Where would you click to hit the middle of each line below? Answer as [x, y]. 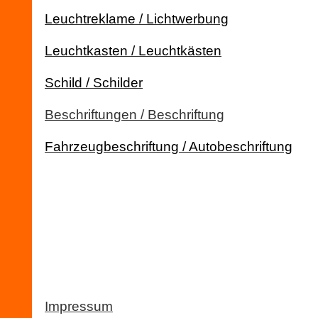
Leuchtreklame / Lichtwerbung [137, 19]
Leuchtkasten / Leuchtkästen [133, 51]
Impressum [79, 306]
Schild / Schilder [94, 83]
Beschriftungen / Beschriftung [135, 115]
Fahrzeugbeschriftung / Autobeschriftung [169, 147]
